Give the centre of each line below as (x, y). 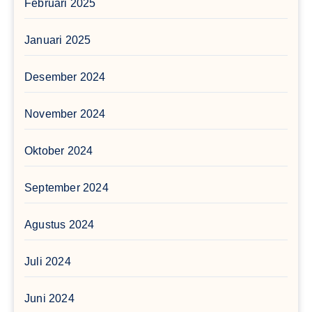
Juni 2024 (49, 298)
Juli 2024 (48, 261)
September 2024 (67, 187)
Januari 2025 (58, 40)
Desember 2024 (65, 77)
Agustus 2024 (60, 224)
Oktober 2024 (59, 150)
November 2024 (65, 114)
